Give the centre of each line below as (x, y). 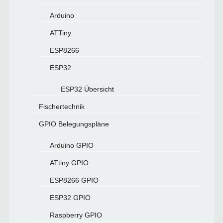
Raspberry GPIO (76, 215)
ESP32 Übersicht (87, 89)
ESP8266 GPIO (74, 180)
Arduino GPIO (71, 145)
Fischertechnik (61, 106)
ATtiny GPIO (69, 163)
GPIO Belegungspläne (74, 124)
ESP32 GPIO (70, 197)
